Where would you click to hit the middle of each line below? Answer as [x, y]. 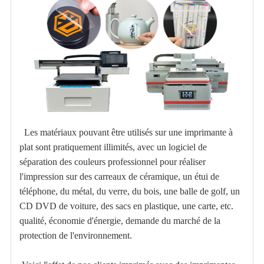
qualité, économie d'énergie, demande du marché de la [120, 220]
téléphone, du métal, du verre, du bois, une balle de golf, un [129, 191]
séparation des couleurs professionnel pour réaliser [112, 161]
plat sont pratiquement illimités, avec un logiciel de [113, 147]
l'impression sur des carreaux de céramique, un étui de [119, 176]
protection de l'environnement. [75, 235]
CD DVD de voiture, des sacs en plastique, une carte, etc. [126, 206]
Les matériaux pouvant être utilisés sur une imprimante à [126, 132]
